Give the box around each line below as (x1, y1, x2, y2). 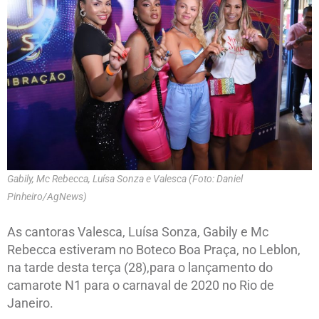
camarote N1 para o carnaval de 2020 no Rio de (7, 278, 274, 293)
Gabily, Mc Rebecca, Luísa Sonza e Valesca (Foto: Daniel (7, 173, 243, 185)
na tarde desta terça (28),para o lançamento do (7, 260, 273, 276)
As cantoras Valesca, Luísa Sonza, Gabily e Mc (7, 224, 268, 240)
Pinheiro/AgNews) (7, 191, 87, 203)
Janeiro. (7, 296, 53, 311)
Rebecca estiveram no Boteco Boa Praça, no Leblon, (7, 242, 300, 258)
